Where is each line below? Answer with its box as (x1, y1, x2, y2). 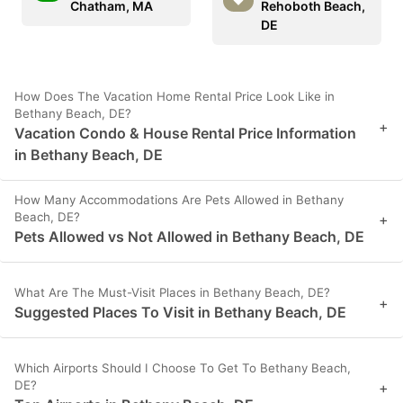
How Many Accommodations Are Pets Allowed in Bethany (14, 192, 344, 207)
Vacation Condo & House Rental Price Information (14, 123, 356, 142)
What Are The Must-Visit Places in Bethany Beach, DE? (14, 284, 330, 300)
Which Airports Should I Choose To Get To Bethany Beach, (14, 360, 351, 375)
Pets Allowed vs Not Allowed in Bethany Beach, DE (14, 227, 364, 246)
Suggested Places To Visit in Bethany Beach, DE (14, 302, 346, 321)
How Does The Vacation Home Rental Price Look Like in (14, 88, 335, 103)
